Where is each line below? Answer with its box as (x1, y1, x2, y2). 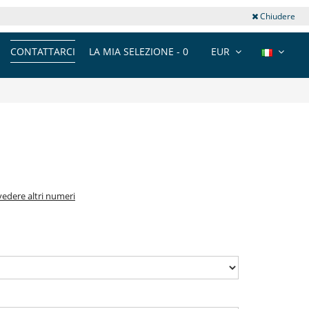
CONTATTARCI (10, 45, 75, 58)
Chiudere (257, 10, 295, 22)
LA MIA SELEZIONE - (89, 45, 183, 58)
